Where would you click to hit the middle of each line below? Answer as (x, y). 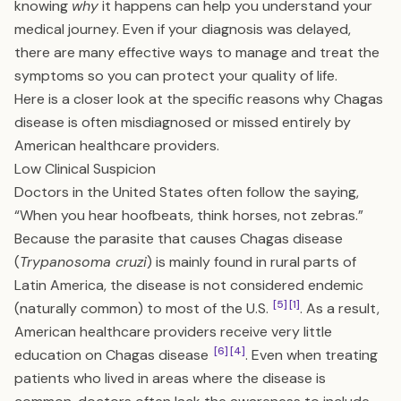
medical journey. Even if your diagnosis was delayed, (183, 29)
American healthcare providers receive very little (173, 332)
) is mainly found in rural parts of (252, 262)
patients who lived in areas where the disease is (170, 378)
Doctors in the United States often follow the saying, (187, 192)
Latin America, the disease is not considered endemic (189, 285)
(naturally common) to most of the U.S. (143, 308)
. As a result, (340, 308)
